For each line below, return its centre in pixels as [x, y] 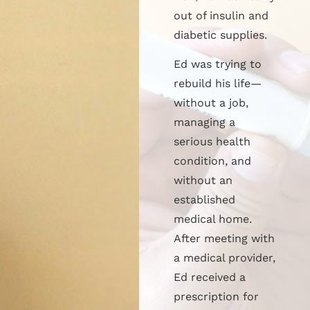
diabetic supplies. [220, 35]
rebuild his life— [217, 84]
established [204, 200]
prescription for [216, 297]
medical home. [212, 219]
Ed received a [209, 277]
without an [203, 181]
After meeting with [224, 239]
